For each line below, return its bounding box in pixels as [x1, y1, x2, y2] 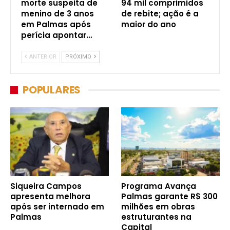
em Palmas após [21, 19, 91, 30]
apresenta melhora [10, 191, 90, 202]
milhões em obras [121, 201, 195, 213]
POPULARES [23, 83, 81, 97]
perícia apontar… [21, 30, 92, 41]
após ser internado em [10, 201, 104, 213]
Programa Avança [121, 181, 196, 192]
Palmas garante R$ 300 [121, 191, 218, 202]
